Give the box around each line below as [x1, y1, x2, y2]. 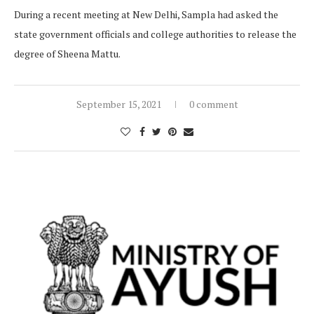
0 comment [189, 97, 238, 111]
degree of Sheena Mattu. [14, 47, 121, 61]
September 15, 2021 [76, 97, 161, 111]
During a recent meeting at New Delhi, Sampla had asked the [14, 8, 278, 22]
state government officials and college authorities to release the [14, 27, 296, 41]
